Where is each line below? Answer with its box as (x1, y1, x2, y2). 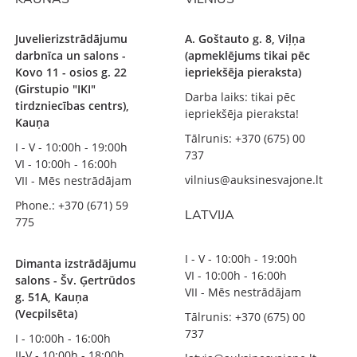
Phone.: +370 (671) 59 (15, 197, 129, 213)
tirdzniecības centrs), (15, 97, 130, 113)
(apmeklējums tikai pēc (185, 47, 310, 63)
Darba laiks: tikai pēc (185, 88, 296, 104)
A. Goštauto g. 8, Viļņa (185, 30, 305, 46)
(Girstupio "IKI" (15, 80, 96, 96)
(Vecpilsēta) (15, 305, 78, 321)
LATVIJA (185, 206, 234, 224)
